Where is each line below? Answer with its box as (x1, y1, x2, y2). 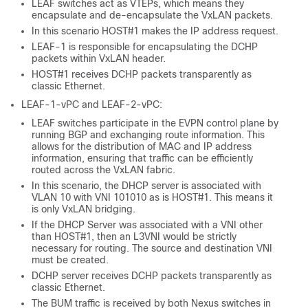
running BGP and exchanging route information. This (32, 129, 265, 140)
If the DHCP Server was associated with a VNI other (32, 219, 263, 230)
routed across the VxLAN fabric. (32, 164, 175, 175)
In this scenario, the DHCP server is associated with (32, 179, 261, 191)
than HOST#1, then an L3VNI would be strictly (32, 230, 236, 242)
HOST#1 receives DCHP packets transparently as (32, 68, 252, 80)
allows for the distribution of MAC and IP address (32, 140, 252, 152)
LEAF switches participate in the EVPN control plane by (32, 117, 278, 129)
